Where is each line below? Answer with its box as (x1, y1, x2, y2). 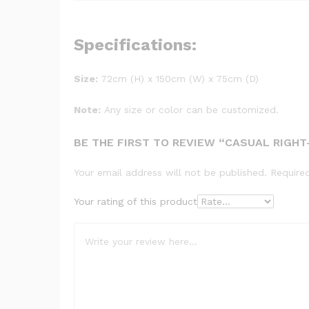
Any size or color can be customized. (101, 104, 279, 116)
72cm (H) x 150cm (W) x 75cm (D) (98, 72, 259, 84)
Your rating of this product (74, 196, 197, 208)
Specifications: (74, 34, 197, 54)
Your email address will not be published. (74, 167, 267, 179)
